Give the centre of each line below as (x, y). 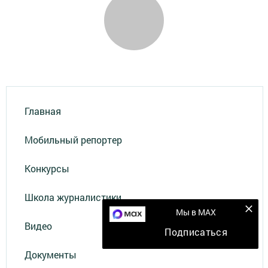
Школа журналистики (73, 197)
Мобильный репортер (73, 139)
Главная (43, 111)
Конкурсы (47, 168)
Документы (51, 254)
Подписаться (196, 232)
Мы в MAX (196, 212)
